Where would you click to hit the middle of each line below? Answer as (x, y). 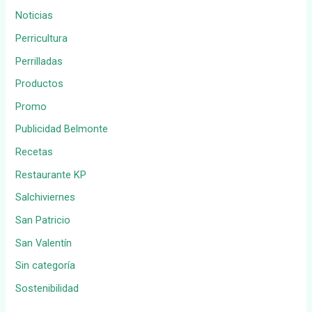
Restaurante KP (51, 174)
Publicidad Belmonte (62, 129)
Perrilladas (39, 61)
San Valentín (44, 243)
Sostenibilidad (47, 288)
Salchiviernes (46, 197)
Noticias (34, 16)
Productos (40, 84)
